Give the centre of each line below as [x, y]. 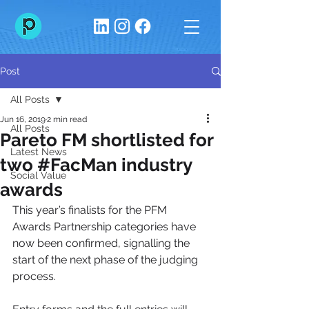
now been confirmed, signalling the [102, 243]
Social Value [38, 175]
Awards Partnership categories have [106, 227]
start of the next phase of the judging [107, 260]
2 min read [67, 119]
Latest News [39, 152]
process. [34, 276]
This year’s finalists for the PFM [91, 210]
